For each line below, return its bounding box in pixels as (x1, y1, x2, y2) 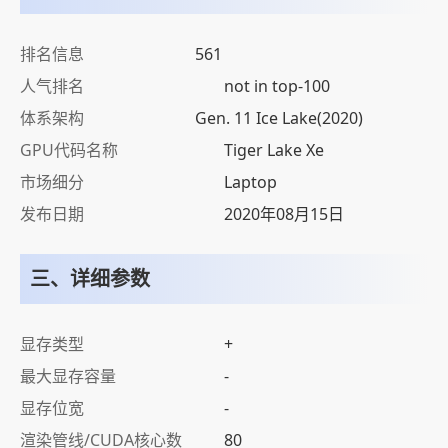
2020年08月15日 (224, 203, 344, 225)
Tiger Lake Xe (224, 139, 324, 161)
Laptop (224, 171, 277, 193)
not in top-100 (224, 75, 330, 97)
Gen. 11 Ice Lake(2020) (194, 107, 363, 129)
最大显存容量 (20, 365, 116, 387)
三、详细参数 (30, 265, 150, 292)
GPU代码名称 (20, 139, 118, 161)
